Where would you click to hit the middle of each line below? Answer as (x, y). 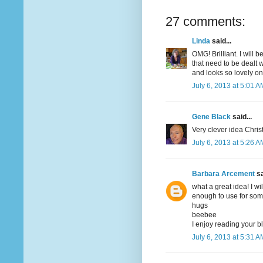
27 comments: (205, 22)
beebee (204, 215)
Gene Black (211, 117)
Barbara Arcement (223, 174)
